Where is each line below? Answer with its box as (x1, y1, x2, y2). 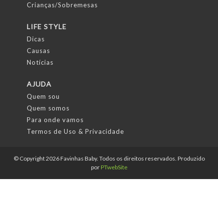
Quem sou (27, 92, 60, 100)
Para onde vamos (27, 116, 84, 124)
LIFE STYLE (27, 22, 67, 31)
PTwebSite (100, 163, 127, 171)
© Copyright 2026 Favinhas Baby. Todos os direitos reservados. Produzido (13, 155, 205, 162)
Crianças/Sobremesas (27, 1, 98, 9)
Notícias (27, 58, 54, 66)
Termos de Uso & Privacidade (27, 127, 124, 135)
